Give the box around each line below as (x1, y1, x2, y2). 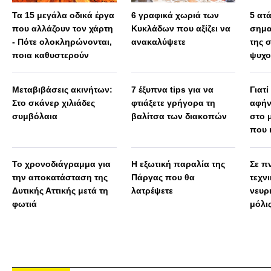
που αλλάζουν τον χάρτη (12, 24, 113, 34)
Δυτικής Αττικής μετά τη (12, 186, 108, 196)
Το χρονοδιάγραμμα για (12, 159, 111, 169)
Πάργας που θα (131, 172, 195, 183)
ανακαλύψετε (131, 37, 186, 47)
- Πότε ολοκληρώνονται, (12, 37, 112, 47)
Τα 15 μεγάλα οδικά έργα (12, 10, 114, 21)
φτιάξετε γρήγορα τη (131, 98, 215, 108)
